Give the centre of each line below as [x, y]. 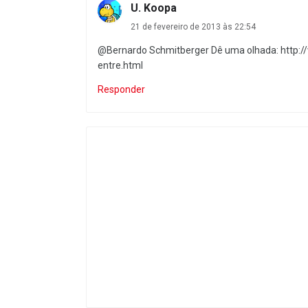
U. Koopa [154, 8]
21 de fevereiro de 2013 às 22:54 [193, 27]
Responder [121, 89]
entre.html [120, 65]
